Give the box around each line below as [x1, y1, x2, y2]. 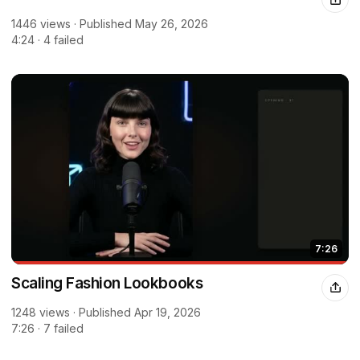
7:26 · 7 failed [11, 321, 84, 335]
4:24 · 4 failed [11, 33, 84, 47]
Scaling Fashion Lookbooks [11, 273, 203, 292]
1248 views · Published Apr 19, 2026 [11, 305, 201, 319]
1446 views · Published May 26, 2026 [11, 17, 208, 31]
